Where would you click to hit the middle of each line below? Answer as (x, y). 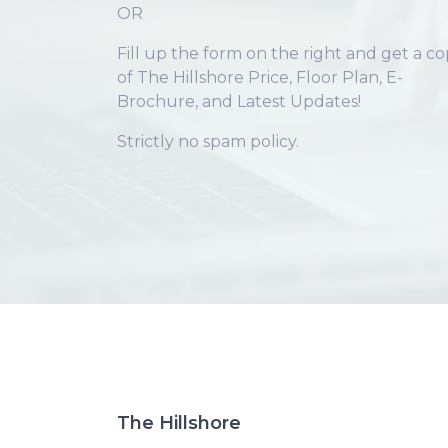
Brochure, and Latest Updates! (239, 101)
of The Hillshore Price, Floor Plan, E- (260, 77)
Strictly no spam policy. (208, 141)
